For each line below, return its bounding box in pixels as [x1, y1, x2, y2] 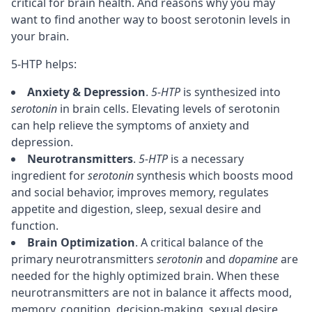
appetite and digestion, [11, 201, 136, 217]
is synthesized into [180, 84, 281, 100]
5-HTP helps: [11, 56, 77, 72]
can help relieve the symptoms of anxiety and [11, 117, 249, 133]
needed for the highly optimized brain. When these [11, 267, 279, 283]
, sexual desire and [164, 201, 261, 217]
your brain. [11, 28, 69, 44]
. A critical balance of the [135, 234, 263, 250]
